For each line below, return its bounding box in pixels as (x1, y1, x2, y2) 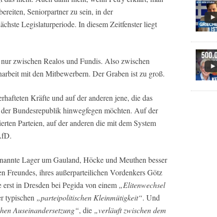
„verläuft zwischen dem (94, 205, 166, 216)
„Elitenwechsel (117, 180, 165, 190)
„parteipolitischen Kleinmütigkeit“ (36, 192, 142, 203)
